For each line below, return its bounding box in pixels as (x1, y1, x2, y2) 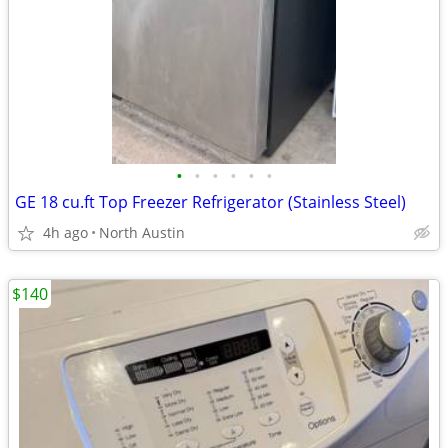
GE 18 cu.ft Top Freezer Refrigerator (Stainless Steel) (15, 191, 406, 213)
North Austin (99, 223, 185, 242)
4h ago (43, 223, 88, 242)
